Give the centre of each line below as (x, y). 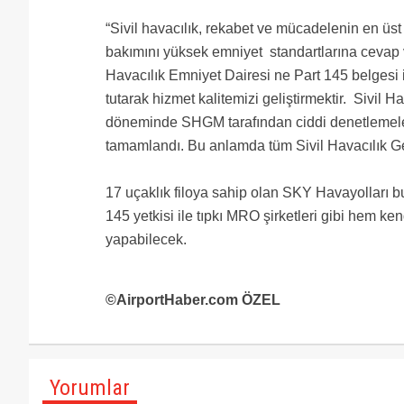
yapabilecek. (146, 239)
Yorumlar (90, 388)
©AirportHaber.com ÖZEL (193, 300)
